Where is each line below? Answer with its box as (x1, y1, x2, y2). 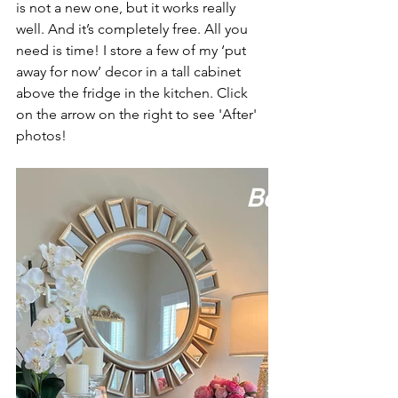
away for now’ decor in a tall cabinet (16, 63, 244, 80)
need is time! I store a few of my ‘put (16, 42, 250, 59)
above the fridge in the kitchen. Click (16, 84, 251, 101)
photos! (16, 127, 67, 144)
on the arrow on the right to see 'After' (16, 106, 260, 123)
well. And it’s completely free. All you (16, 20, 251, 37)
